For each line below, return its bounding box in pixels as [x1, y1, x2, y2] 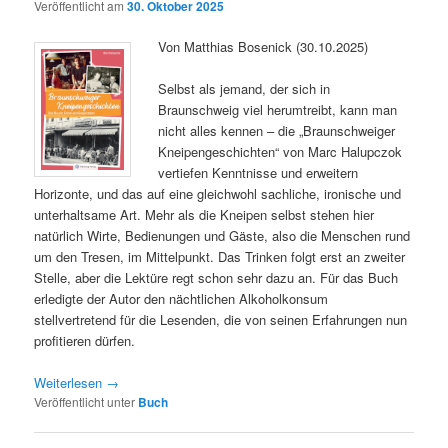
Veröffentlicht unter [34, 392, 136, 410]
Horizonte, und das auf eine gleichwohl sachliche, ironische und [34, 183, 402, 203]
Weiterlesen [34, 372, 107, 392]
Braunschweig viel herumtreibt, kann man [158, 99, 398, 119]
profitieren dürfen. [34, 330, 136, 350]
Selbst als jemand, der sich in [158, 78, 331, 98]
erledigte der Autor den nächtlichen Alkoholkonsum [34, 288, 329, 308]
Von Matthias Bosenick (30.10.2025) [158, 36, 369, 56]
